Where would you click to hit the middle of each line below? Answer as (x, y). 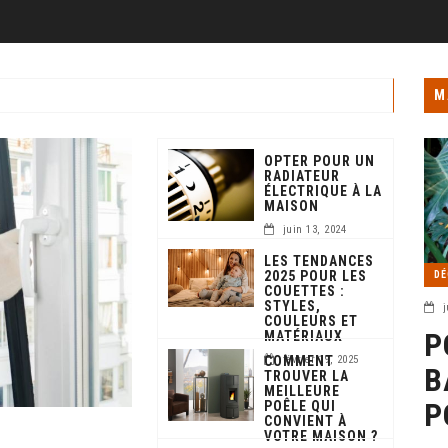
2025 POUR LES (316, 275)
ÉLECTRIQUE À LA (323, 190)
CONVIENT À (306, 420)
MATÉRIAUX (304, 335)
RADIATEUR (302, 175)
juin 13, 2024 (314, 229)
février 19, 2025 (320, 359)
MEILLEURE (302, 390)
